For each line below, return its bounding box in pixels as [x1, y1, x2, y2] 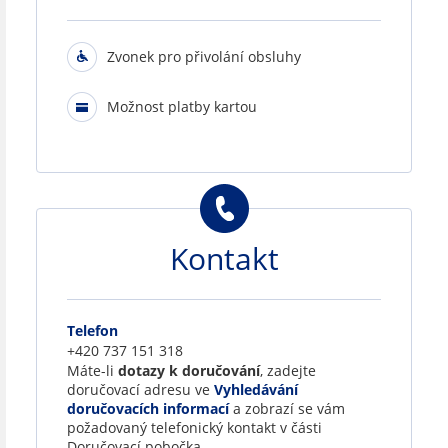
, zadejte [260, 360, 316, 380]
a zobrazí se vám [229, 398, 345, 418]
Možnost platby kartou [107, 96, 257, 116]
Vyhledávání [214, 379, 298, 399]
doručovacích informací [67, 398, 229, 418]
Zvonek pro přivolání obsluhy [107, 46, 301, 66]
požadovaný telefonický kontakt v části [67, 417, 322, 437]
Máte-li [67, 360, 118, 380]
